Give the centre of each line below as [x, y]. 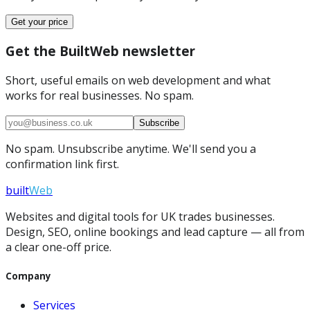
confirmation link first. [62, 164]
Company [28, 276]
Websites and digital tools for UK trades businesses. [140, 216]
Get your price [39, 22]
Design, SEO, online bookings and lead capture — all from [155, 231]
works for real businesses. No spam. [100, 95]
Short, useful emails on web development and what [138, 80]
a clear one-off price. [58, 247]
